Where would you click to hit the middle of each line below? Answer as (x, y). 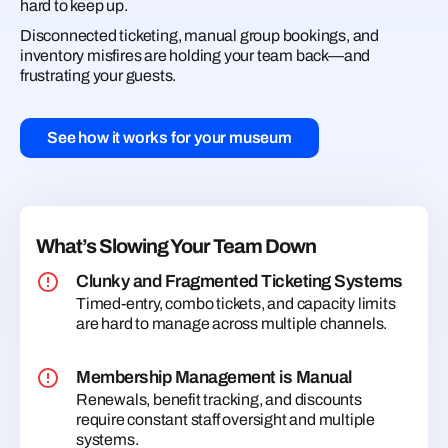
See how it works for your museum (169, 137)
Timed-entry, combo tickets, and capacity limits (236, 304)
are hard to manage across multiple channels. (232, 324)
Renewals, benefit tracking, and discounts (219, 400)
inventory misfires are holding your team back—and (195, 55)
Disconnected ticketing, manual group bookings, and (199, 35)
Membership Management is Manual (214, 378)
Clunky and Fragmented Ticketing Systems (239, 282)
